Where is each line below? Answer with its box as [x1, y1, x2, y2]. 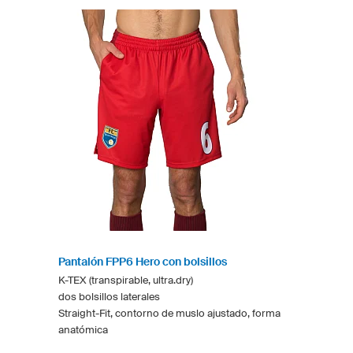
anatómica [58, 323, 108, 336]
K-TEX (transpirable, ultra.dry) [58, 273, 193, 286]
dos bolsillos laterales [58, 290, 160, 303]
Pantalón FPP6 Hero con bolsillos [58, 255, 227, 268]
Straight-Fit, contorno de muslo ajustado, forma [58, 307, 281, 319]
